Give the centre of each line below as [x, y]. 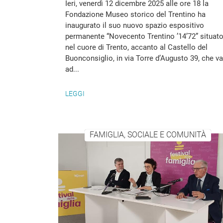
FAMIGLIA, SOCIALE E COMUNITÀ [148, 135]
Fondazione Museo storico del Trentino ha [135, 14]
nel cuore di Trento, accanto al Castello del [136, 47]
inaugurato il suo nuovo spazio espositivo [135, 25]
